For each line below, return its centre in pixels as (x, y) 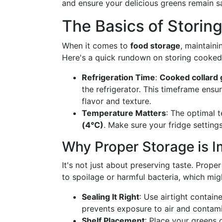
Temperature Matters (124, 113)
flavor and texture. (116, 101)
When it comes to (96, 46)
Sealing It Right (111, 197)
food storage (155, 46)
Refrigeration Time (118, 77)
